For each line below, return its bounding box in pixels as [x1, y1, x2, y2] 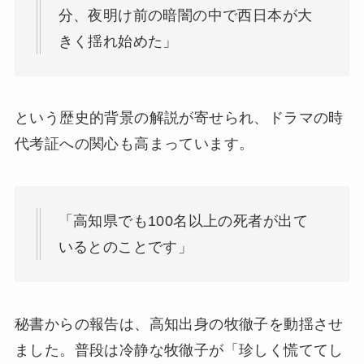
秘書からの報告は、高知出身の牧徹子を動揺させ [14, 315, 344, 332]
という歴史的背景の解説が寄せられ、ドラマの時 [14, 110, 344, 127]
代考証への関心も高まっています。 [14, 136, 254, 153]
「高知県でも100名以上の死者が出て [58, 213, 308, 230]
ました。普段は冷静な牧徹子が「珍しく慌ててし [14, 341, 344, 358]
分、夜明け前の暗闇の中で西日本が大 [58, 6, 313, 24]
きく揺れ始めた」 [58, 32, 178, 50]
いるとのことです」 [58, 239, 193, 256]
